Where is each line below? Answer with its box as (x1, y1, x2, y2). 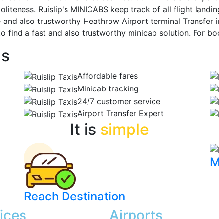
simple (100, 119, 149, 139)
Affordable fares (77, 71, 138, 81)
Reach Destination (24, 189, 125, 203)
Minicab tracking (77, 84, 139, 94)
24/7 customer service (77, 96, 160, 106)
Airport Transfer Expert (77, 109, 164, 119)
